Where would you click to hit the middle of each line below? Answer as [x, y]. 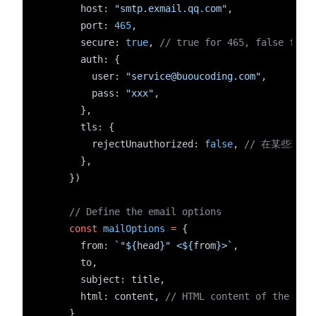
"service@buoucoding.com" [193, 76]
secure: [86, 42]
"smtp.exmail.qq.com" [171, 8]
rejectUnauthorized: [126, 144]
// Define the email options [145, 212]
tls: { [80, 127]
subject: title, [106, 279]
